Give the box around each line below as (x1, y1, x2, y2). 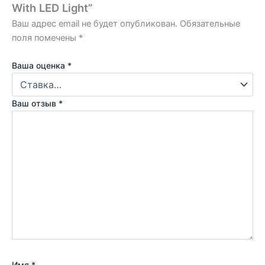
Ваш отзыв (12, 98, 59, 109)
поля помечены (12, 32, 79, 43)
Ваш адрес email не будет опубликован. (12, 18, 177, 29)
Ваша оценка (12, 60, 67, 71)
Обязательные (180, 18, 240, 29)
